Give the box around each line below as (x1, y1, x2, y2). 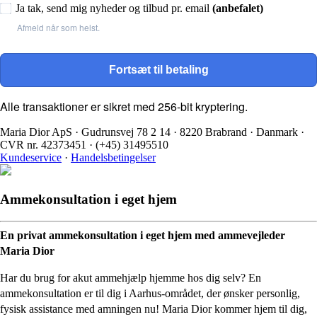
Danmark (256, 126, 301, 139)
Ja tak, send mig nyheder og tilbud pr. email (16, 2, 212, 15)
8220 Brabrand (180, 126, 247, 139)
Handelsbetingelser (71, 151, 156, 164)
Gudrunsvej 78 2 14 (79, 126, 171, 139)
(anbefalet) (212, 2, 263, 15)
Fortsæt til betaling (108, 64, 209, 76)
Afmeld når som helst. (17, 21, 100, 34)
